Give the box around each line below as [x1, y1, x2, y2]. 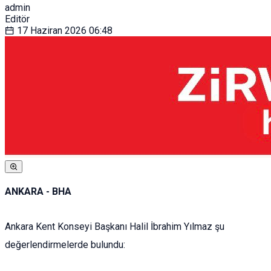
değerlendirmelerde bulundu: [5, 239, 125, 251]
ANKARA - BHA [5, 186, 71, 198]
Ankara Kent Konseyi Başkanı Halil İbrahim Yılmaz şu [5, 221, 224, 233]
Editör [5, 13, 30, 25]
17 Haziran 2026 [17, 25, 87, 37]
